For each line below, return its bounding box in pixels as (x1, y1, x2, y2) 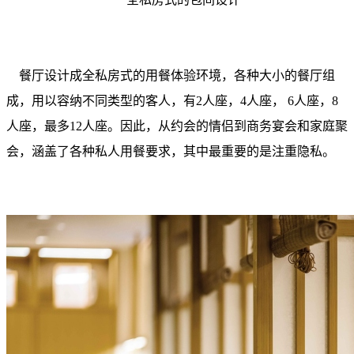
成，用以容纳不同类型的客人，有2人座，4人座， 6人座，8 (6, 94, 338, 107)
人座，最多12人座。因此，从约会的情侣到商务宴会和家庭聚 (6, 119, 348, 133)
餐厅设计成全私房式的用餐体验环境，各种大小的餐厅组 (6, 69, 335, 82)
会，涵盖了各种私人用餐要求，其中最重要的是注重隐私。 (6, 145, 335, 158)
